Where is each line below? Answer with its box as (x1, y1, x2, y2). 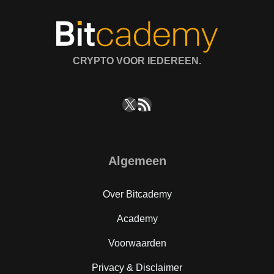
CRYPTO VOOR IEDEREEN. (73, 56, 201, 67)
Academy (116, 213, 158, 224)
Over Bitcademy (102, 188, 172, 199)
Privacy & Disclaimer (92, 262, 182, 273)
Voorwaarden (108, 237, 166, 248)
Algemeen (108, 154, 166, 168)
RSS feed (136, 95, 165, 112)
